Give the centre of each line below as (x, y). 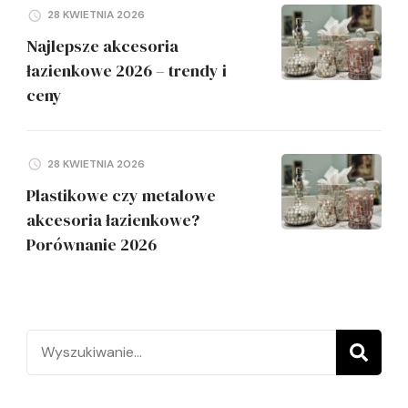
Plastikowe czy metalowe (121, 195)
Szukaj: (51, 343)
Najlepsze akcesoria (102, 46)
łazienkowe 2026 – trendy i (127, 71)
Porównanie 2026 (92, 244)
